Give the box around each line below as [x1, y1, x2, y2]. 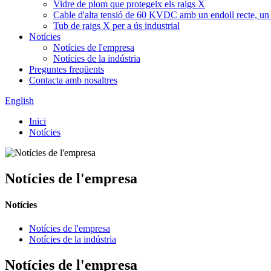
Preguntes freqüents [29, 64, 104, 74]
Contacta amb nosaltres [29, 75, 117, 85]
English [5, 96, 34, 106]
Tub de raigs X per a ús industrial [53, 21, 180, 31]
